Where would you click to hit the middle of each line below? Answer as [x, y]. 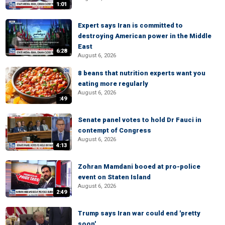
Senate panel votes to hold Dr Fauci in [140, 120]
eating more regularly [113, 84]
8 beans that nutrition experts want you [142, 73]
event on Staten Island [114, 177]
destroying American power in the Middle [145, 36]
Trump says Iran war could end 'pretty [139, 213]
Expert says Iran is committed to [130, 25]
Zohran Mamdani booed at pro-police [139, 166]
